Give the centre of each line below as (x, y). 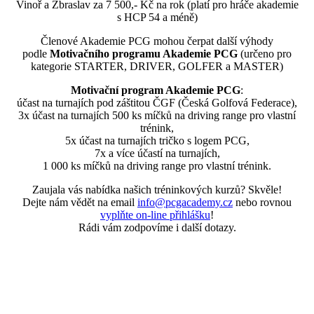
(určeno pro (265, 54)
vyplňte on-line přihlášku (155, 215)
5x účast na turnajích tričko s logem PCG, (157, 141)
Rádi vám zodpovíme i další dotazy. (157, 228)
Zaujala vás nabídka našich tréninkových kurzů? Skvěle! (157, 190)
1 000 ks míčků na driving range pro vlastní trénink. (157, 166)
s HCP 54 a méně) (157, 18)
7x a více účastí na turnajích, (157, 153)
